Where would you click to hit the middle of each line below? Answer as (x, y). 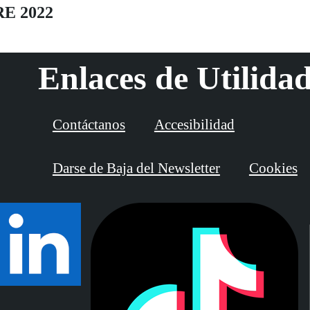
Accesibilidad (194, 124)
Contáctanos (89, 124)
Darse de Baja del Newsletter (136, 168)
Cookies (273, 168)
